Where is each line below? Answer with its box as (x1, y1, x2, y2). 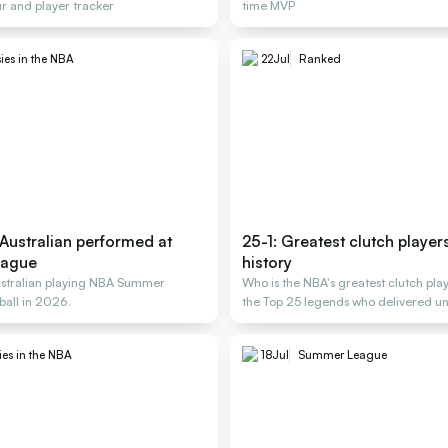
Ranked (298, 51, 341, 67)
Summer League (297, 347, 387, 363)
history (241, 252, 292, 273)
